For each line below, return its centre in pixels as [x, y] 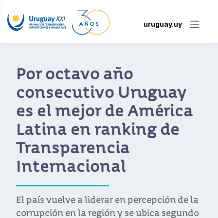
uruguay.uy [163, 24]
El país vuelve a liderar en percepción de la [107, 201]
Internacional [71, 168]
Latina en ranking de [98, 131]
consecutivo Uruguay [101, 94]
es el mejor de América [105, 113]
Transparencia [73, 150]
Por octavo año [75, 76]
